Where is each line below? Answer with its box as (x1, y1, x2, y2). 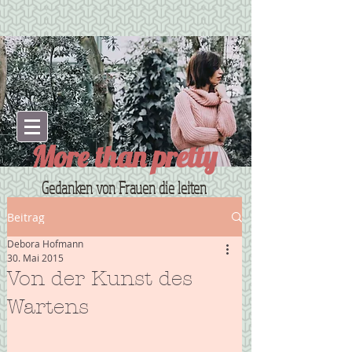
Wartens (7, 295, 89, 319)
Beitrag (7, 209, 45, 225)
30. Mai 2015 (7, 251, 64, 264)
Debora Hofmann (7, 237, 83, 250)
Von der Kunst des (7, 267, 192, 291)
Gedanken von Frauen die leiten (41, 178, 207, 198)
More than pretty (31, 138, 217, 174)
